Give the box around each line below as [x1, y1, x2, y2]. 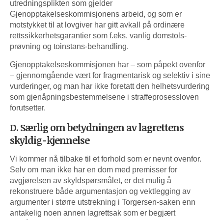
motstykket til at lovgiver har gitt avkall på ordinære [10, 20, 185, 29]
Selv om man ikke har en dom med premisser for [10, 165, 177, 174]
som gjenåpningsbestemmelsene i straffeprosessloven [10, 92, 199, 101]
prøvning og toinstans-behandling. [10, 42, 129, 51]
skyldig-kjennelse [10, 133, 89, 147]
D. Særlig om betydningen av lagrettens [10, 120, 184, 134]
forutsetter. [10, 103, 46, 112]
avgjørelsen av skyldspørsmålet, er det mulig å [10, 176, 171, 185]
